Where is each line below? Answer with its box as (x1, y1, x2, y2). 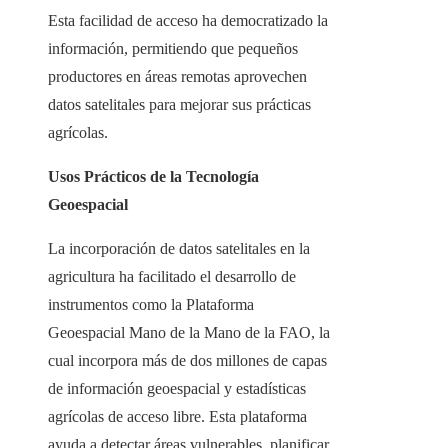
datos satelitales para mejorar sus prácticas (48, 96, 311, 114)
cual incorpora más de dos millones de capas (48, 352, 327, 370)
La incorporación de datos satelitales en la (48, 240, 310, 258)
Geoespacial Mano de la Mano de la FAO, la (48, 324, 330, 342)
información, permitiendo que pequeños (48, 40, 298, 58)
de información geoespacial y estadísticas (48, 380, 306, 398)
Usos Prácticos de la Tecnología (48, 168, 259, 186)
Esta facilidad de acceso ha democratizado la (48, 12, 328, 30)
